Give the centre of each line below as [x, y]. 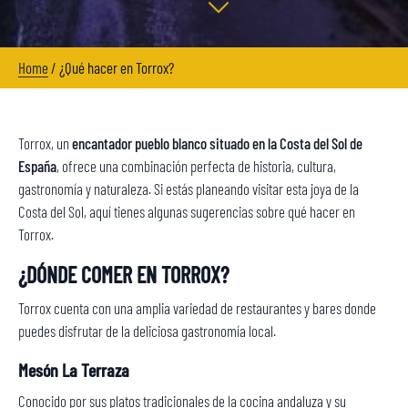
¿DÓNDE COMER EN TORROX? [123, 275]
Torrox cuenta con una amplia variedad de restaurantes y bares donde [197, 308]
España [37, 166]
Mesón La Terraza [74, 370]
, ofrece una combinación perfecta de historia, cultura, [196, 166]
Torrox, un [45, 143]
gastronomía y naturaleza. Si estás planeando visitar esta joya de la [189, 189]
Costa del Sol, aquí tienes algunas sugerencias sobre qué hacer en [187, 211]
